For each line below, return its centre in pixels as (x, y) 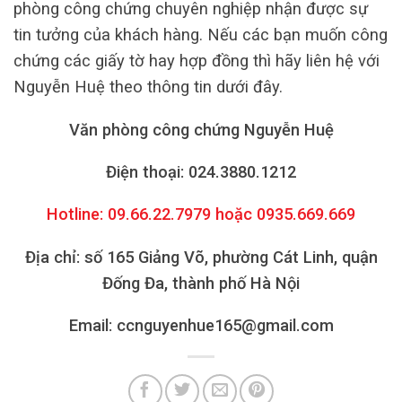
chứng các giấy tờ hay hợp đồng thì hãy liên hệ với (197, 61)
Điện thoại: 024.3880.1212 (201, 172)
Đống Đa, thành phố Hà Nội (201, 283)
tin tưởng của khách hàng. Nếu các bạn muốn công (201, 35)
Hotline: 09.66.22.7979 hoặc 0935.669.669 (201, 214)
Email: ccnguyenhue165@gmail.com (201, 326)
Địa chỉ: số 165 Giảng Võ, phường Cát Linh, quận (201, 257)
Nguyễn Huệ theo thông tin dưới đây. (148, 87)
